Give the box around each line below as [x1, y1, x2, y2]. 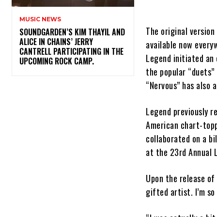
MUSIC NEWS [19, 15, 61, 23]
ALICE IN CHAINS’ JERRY [19, 36, 93, 48]
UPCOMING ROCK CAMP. [19, 55, 98, 67]
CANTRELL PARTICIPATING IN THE [19, 46, 124, 58]
